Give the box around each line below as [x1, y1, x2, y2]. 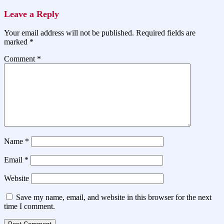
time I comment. [4, 202, 55, 211]
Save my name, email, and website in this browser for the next [16, 193, 211, 202]
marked [4, 37, 29, 46]
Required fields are [136, 28, 195, 37]
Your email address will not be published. [4, 28, 134, 37]
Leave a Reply [4, 9, 59, 19]
